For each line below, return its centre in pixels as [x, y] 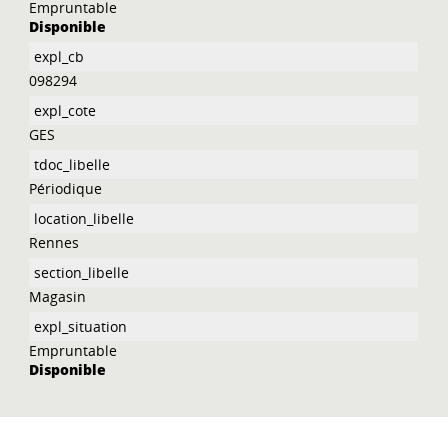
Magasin [58, 297]
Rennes [54, 243]
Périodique [66, 189]
